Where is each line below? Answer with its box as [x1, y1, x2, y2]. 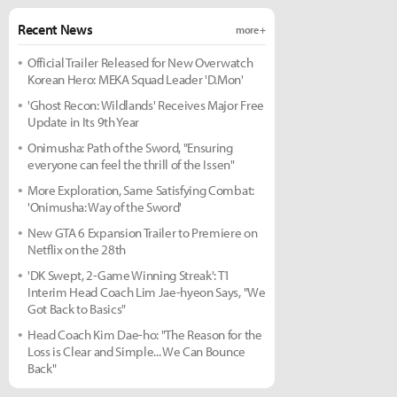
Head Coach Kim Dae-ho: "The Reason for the [27, 326, 262, 343]
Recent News [18, 20, 93, 38]
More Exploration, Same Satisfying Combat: [27, 182, 254, 198]
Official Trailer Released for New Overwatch [27, 54, 253, 71]
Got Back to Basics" [27, 300, 126, 317]
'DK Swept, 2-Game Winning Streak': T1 [27, 267, 231, 284]
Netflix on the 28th [27, 241, 126, 258]
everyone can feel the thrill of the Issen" [27, 156, 235, 173]
